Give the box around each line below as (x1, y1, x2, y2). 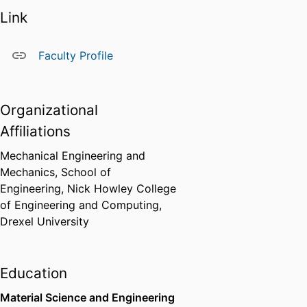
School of (61, 165, 111, 180)
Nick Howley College (67, 182, 176, 196)
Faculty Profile (38, 49, 113, 63)
